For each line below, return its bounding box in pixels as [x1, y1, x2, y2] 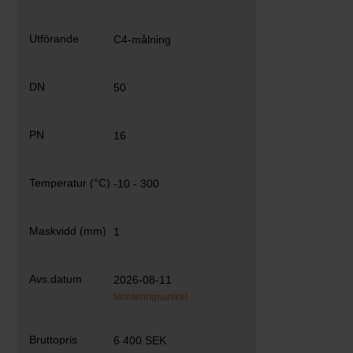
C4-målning [113, 33, 172, 46]
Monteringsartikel [113, 292, 188, 303]
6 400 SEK [113, 334, 167, 347]
